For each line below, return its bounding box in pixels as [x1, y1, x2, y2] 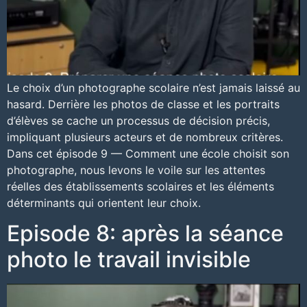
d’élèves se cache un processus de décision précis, [7, 113, 270, 127]
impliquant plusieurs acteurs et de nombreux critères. [7, 130, 283, 144]
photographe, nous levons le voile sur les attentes [7, 162, 265, 177]
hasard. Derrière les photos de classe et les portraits [7, 97, 280, 111]
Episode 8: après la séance [7, 219, 284, 247]
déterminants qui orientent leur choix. [7, 195, 201, 210]
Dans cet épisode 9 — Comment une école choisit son [7, 146, 289, 160]
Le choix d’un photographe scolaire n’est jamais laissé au [7, 80, 300, 95]
